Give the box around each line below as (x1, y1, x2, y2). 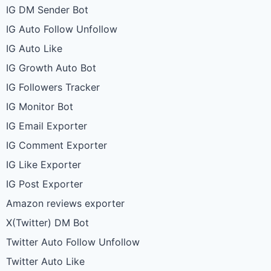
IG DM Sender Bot (6, 4, 88, 16)
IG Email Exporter (6, 120, 87, 132)
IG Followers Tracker (6, 81, 100, 93)
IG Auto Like (6, 42, 62, 54)
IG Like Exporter (6, 158, 81, 171)
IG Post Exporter (6, 178, 83, 190)
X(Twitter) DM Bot (6, 217, 89, 229)
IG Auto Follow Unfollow (6, 23, 117, 35)
